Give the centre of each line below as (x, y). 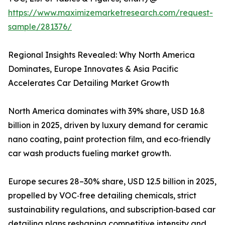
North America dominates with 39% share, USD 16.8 (106, 111)
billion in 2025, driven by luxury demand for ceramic (108, 125)
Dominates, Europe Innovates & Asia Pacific (93, 69)
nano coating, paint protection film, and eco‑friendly (109, 139)
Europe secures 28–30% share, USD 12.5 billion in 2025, (112, 182)
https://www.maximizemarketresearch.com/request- (110, 13)
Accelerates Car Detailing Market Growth (89, 83)
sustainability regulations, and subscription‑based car (112, 210)
